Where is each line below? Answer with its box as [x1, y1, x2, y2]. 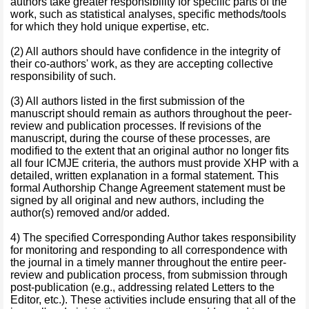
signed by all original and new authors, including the [10, 195, 264, 206]
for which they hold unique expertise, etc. [10, 21, 209, 32]
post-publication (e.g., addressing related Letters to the [10, 281, 275, 293]
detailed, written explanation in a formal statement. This [10, 170, 279, 181]
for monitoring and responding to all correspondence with [10, 244, 288, 256]
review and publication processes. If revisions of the [10, 120, 261, 132]
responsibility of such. [10, 70, 116, 82]
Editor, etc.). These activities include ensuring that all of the [10, 294, 296, 306]
